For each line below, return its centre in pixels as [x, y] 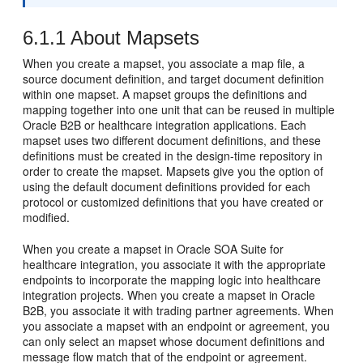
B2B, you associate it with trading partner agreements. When [179, 310]
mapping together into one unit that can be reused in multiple [179, 109]
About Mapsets [133, 38]
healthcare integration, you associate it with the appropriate [175, 264]
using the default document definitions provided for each [167, 186]
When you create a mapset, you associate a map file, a [164, 63]
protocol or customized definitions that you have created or [173, 202]
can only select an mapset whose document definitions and [174, 341]
